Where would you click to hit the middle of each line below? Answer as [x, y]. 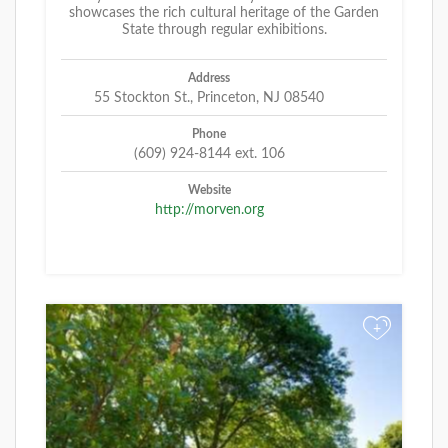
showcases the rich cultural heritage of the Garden [224, 12]
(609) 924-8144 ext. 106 [209, 153]
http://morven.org [209, 209]
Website [209, 189]
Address [209, 77]
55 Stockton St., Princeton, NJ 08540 [209, 97]
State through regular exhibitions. [224, 29]
